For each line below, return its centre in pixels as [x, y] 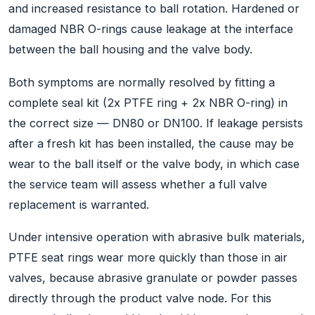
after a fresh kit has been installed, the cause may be [151, 143]
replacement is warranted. [79, 204]
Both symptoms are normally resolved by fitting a [142, 82]
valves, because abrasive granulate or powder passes [153, 278]
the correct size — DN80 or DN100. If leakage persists [156, 123]
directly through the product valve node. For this [140, 298]
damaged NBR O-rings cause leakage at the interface [151, 29]
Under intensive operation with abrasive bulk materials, [157, 237]
